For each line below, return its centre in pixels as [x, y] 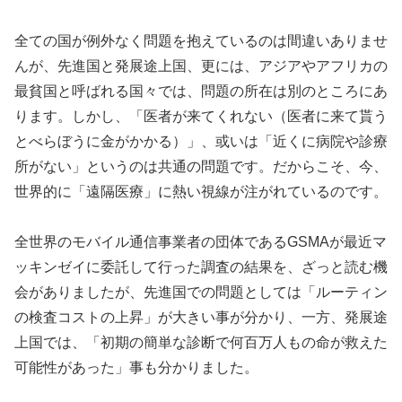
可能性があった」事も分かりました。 [136, 368]
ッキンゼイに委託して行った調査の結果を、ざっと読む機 [201, 267]
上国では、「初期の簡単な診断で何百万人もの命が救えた [201, 343]
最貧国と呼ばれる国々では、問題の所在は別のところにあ [201, 91]
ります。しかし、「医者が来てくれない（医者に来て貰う [201, 116]
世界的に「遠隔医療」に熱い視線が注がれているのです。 [201, 191]
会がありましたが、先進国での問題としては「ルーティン [201, 293]
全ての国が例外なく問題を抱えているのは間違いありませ [201, 40]
